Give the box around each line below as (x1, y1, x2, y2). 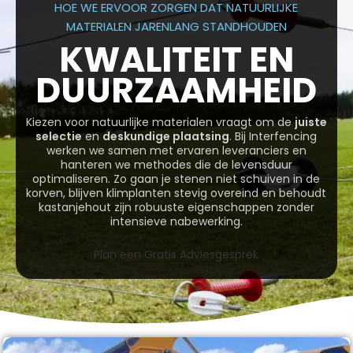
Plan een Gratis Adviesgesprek (94, 247, 259, 263)
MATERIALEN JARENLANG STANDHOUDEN (65, 18, 287, 35)
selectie (35, 128, 83, 145)
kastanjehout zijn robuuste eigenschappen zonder (38, 199, 314, 216)
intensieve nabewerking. (110, 214, 243, 230)
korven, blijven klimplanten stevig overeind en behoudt (26, 185, 327, 202)
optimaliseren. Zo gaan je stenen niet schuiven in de (32, 171, 321, 188)
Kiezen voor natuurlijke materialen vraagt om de (25, 114, 295, 131)
